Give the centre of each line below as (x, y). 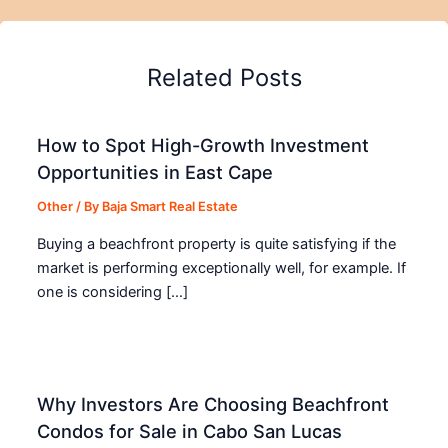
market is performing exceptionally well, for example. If (222, 267)
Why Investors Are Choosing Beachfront (213, 403)
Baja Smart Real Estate (170, 207)
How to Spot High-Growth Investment (203, 145)
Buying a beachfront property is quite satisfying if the (217, 243)
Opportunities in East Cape (155, 172)
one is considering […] (113, 291)
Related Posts (224, 77)
